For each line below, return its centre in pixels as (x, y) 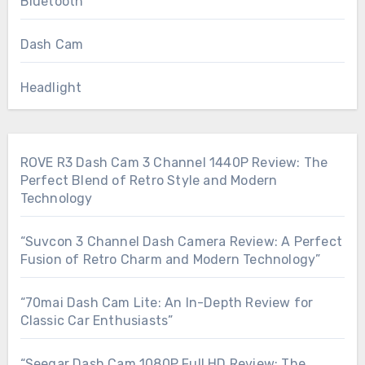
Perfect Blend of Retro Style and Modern (149, 180)
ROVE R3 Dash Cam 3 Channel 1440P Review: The (174, 162)
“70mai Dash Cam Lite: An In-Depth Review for (167, 302)
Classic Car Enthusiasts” (97, 320)
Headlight (51, 87)
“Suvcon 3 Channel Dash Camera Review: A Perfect (181, 241)
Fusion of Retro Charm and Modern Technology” (170, 259)
